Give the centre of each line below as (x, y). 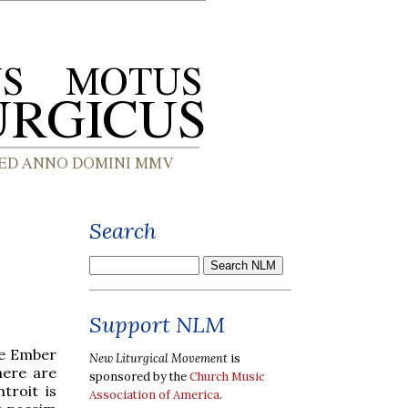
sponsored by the (139, 376)
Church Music (227, 376)
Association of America (154, 394)
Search (123, 231)
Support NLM (157, 325)
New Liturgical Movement (158, 358)
